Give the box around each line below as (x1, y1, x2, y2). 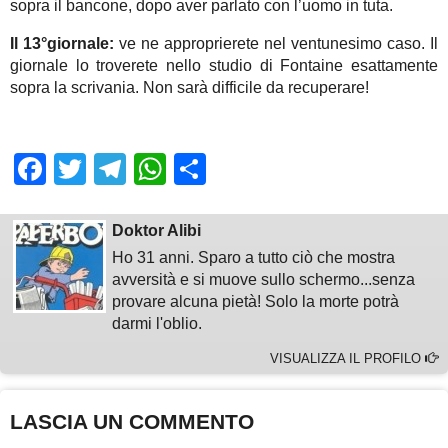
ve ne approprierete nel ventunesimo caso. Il (114, 35, 438, 53)
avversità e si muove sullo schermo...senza (112, 271, 416, 289)
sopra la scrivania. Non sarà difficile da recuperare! (10, 79, 369, 97)
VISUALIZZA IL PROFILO (270, 351, 426, 367)
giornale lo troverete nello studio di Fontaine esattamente (10, 57, 438, 75)
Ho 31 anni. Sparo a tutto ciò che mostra (112, 249, 396, 267)
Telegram (126, 151, 259, 188)
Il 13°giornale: (10, 35, 114, 53)
